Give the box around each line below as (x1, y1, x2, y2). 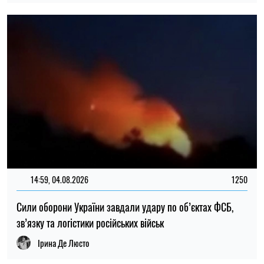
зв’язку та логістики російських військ (16, 215, 164, 231)
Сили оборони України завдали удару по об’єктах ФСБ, (16, 199, 233, 215)
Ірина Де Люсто (38, 236, 89, 250)
